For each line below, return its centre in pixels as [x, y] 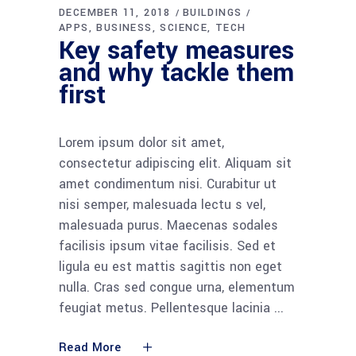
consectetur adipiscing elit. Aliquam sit [175, 163]
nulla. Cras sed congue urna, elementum [177, 287]
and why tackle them [176, 73]
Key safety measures [176, 50]
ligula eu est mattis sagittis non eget [170, 266]
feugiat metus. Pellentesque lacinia [166, 308]
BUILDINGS [212, 12]
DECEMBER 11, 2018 [115, 12]
